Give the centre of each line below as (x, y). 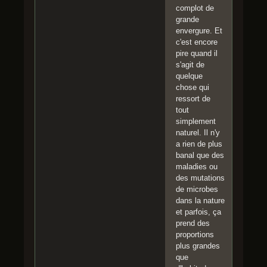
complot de (195, 8)
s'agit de (190, 64)
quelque (189, 76)
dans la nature (200, 200)
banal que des (200, 155)
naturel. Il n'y (198, 132)
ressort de (193, 98)
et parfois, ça (198, 212)
